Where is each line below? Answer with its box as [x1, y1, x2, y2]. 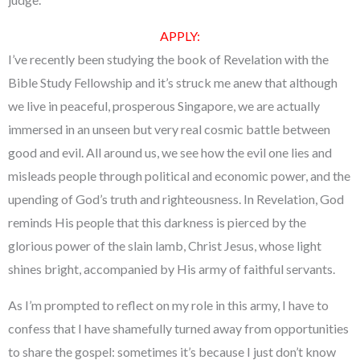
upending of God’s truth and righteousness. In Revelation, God [8, 191, 344, 207]
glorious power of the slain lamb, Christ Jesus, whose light [8, 238, 321, 254]
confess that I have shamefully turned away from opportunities [8, 321, 349, 337]
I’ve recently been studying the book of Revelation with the [8, 51, 329, 67]
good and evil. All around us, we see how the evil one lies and [8, 145, 332, 161]
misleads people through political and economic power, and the [8, 168, 350, 184]
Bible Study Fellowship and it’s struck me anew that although [8, 75, 337, 91]
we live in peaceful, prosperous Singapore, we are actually [8, 98, 320, 114]
